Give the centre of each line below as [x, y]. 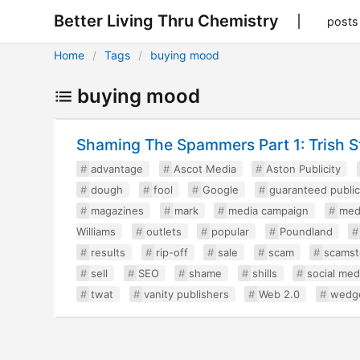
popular [231, 231]
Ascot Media [205, 169]
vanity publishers [186, 294]
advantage [117, 169]
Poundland [306, 231]
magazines [118, 211]
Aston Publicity [304, 169]
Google [221, 190]
